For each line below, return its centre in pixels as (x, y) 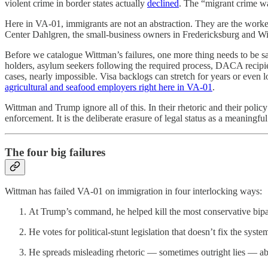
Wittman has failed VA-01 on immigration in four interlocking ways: (133, 191)
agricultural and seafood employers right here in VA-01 (109, 87)
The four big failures (55, 152)
